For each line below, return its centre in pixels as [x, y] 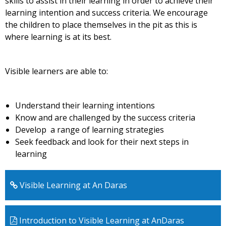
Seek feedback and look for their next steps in [102, 142]
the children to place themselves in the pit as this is [101, 24]
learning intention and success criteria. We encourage [106, 12]
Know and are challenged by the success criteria [105, 117]
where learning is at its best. [58, 37]
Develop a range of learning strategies [90, 129]
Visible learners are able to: [56, 71]
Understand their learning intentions [85, 105]
